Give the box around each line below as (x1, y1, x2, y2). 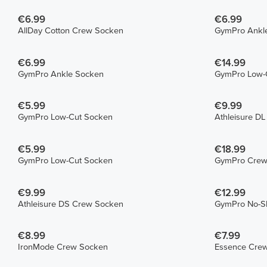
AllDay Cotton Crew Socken (18, 25, 124, 36)
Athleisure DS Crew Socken (18, 198, 124, 209)
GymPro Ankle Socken (18, 69, 104, 79)
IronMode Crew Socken (18, 242, 108, 253)
